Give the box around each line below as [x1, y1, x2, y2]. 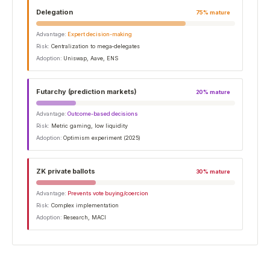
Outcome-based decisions [67, 110, 139, 117]
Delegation [36, 7, 73, 16]
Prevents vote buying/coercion [67, 189, 148, 196]
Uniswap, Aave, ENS [63, 54, 118, 61]
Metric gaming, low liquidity [51, 122, 128, 129]
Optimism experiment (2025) [63, 134, 141, 141]
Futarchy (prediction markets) [36, 87, 137, 96]
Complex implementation [51, 201, 119, 209]
